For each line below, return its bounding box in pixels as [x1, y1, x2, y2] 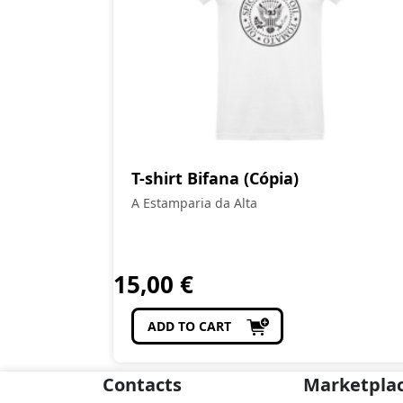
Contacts [103, 372, 182, 397]
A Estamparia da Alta [131, 194, 257, 211]
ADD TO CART [148, 318, 231, 335]
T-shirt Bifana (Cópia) [131, 167, 299, 189]
